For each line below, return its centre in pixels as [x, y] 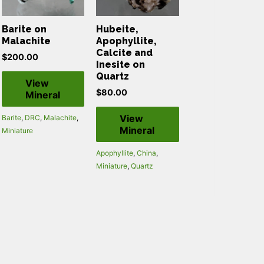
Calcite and [125, 52]
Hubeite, [117, 29]
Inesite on [121, 64]
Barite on [24, 29]
